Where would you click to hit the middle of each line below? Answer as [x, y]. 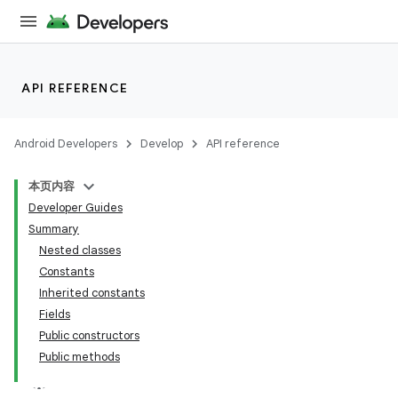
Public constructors [89, 335]
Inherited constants [92, 293]
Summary [54, 229]
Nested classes [80, 250]
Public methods [80, 357]
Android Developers [66, 143]
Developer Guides [76, 207]
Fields [55, 314]
